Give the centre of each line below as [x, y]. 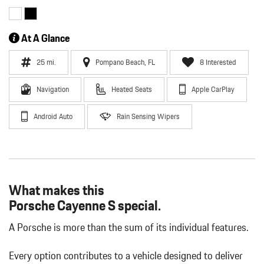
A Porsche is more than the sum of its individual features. [129, 227]
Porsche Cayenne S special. [85, 205]
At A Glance [45, 38]
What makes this [57, 190]
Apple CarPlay [213, 89]
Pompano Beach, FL [125, 62]
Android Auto [53, 116]
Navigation [53, 89]
